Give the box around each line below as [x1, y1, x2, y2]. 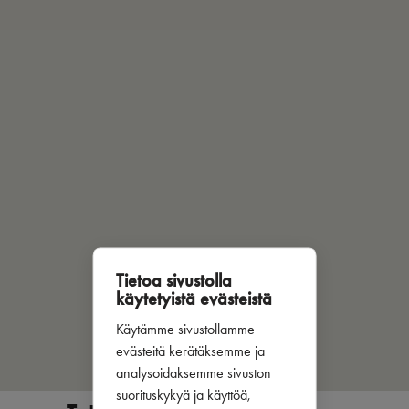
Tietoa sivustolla [115, 268, 232, 290]
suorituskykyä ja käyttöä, [115, 385, 251, 403]
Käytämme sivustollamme [115, 320, 255, 337]
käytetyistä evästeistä [115, 287, 272, 309]
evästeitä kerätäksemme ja [115, 341, 265, 359]
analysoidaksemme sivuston [115, 363, 271, 381]
